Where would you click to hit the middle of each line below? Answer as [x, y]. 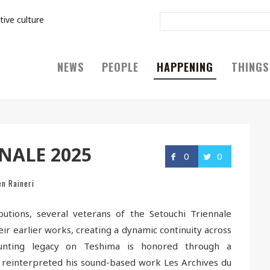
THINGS [250, 67]
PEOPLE [120, 67]
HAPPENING [185, 67]
